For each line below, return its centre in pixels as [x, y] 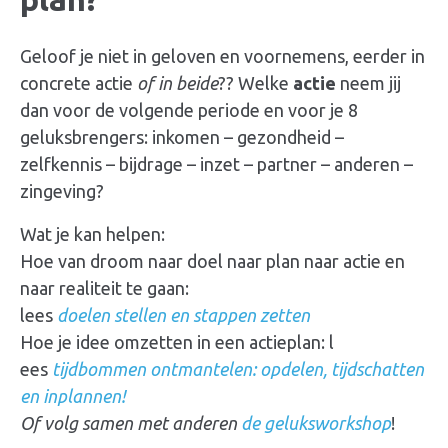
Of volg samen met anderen [130, 423]
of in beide [177, 83]
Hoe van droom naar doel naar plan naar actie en [212, 261]
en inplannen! [73, 396]
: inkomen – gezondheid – [244, 137]
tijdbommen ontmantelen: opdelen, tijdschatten [238, 369]
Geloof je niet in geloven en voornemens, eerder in [222, 56]
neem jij [370, 83]
